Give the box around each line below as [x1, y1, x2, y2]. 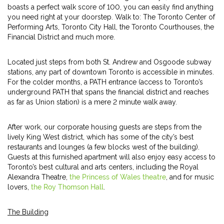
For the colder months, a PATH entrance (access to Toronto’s [7, 78, 203, 86]
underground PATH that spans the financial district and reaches [7, 88, 209, 96]
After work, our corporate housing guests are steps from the [7, 123, 201, 131]
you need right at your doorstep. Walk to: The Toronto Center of [7, 13, 215, 21]
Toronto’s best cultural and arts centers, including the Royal [7, 163, 198, 171]
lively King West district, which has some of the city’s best [7, 133, 193, 141]
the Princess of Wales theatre [69, 173, 166, 181]
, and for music [166, 173, 214, 181]
